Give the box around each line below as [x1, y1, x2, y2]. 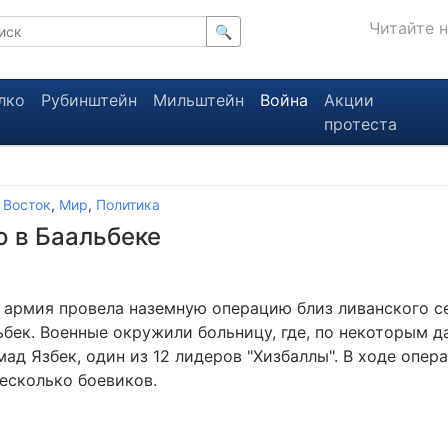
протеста [323, 114, 397, 134]
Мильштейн [152, 90, 244, 110]
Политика [96, 196, 160, 213]
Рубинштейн [40, 90, 137, 110]
